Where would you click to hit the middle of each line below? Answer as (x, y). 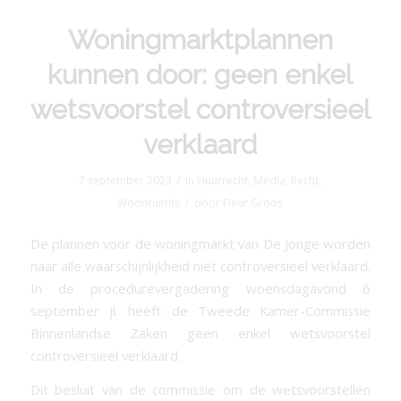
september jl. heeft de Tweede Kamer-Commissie (200, 311)
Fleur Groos (253, 203)
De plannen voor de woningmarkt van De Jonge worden (200, 244)
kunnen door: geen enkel (200, 75)
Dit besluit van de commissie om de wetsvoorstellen (200, 389)
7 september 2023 (126, 181)
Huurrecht (223, 181)
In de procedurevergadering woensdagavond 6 (200, 289)
